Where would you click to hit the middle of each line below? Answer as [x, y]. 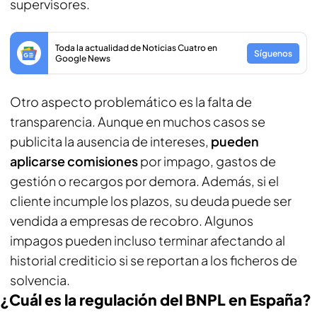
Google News [83, 58]
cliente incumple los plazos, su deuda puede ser [151, 201]
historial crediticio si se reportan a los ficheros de [154, 260]
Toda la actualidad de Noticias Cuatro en [136, 48]
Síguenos [273, 53]
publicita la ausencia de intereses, [110, 141]
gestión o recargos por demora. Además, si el [144, 181]
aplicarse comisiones [74, 161]
